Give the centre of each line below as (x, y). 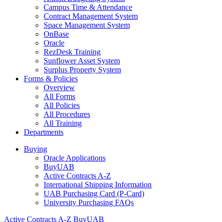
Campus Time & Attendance (88, 7)
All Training (63, 123)
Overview (59, 88)
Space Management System (87, 25)
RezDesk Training (72, 52)
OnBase (56, 34)
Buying (35, 149)
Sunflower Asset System (82, 61)
